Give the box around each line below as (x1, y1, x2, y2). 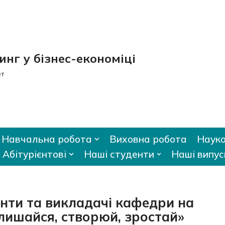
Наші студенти (83, 148, 154, 161)
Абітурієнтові (3, 148, 67, 161)
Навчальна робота (2, 133, 92, 146)
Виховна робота (109, 133, 187, 146)
